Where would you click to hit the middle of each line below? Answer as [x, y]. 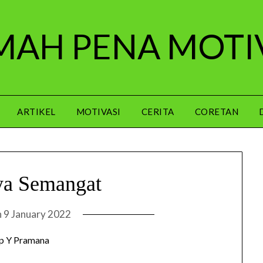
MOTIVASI [98, 112]
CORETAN [216, 112]
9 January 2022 [37, 214]
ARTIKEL [36, 112]
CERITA [158, 112]
